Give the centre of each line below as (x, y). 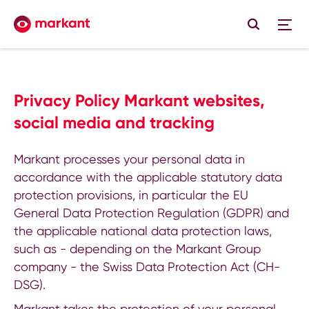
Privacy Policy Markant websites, (139, 100)
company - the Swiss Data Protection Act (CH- (147, 267)
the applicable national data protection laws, (143, 231)
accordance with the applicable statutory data (148, 177)
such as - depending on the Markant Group (137, 249)
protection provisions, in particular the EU (131, 195)
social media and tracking (114, 122)
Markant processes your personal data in (129, 159)
